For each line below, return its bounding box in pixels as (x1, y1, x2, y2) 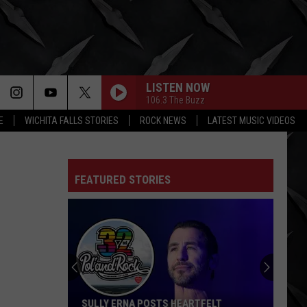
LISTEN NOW (146, 79, 210, 95)
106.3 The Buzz (146, 94, 205, 106)
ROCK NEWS (140, 115, 186, 126)
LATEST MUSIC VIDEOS (208, 115, 295, 126)
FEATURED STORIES (75, 173, 171, 186)
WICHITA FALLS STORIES (25, 115, 119, 126)
